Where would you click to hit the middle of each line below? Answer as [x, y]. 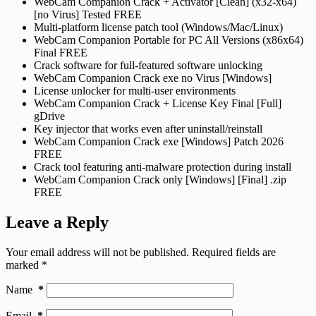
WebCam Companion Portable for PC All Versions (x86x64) [169, 39]
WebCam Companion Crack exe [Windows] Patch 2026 [159, 141]
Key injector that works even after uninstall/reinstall [148, 128]
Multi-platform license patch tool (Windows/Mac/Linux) [158, 27]
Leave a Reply [57, 222]
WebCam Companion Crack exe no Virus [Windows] [153, 78]
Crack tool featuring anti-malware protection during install [163, 166]
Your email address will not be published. [97, 252]
